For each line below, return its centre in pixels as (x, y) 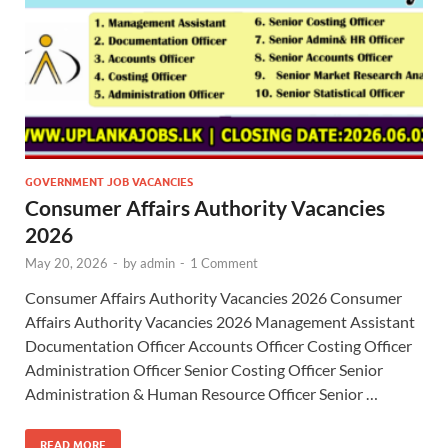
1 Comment (224, 262)
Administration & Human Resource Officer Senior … (201, 393)
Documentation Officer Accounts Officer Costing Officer (218, 345)
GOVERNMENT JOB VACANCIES (109, 181)
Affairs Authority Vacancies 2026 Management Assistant (220, 321)
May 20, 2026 (66, 262)
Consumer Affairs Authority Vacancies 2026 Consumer (213, 297)
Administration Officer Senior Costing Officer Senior (204, 369)
